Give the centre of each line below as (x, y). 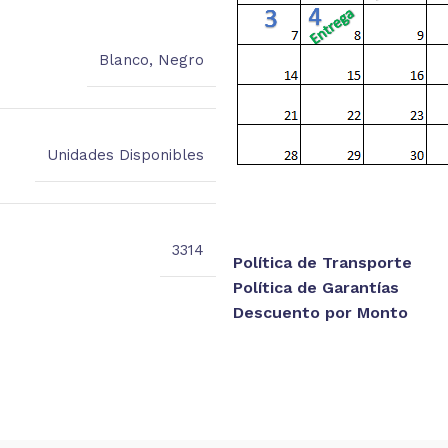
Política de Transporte (322, 262)
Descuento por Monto (320, 312)
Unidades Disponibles (125, 154)
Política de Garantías (315, 287)
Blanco (123, 59)
